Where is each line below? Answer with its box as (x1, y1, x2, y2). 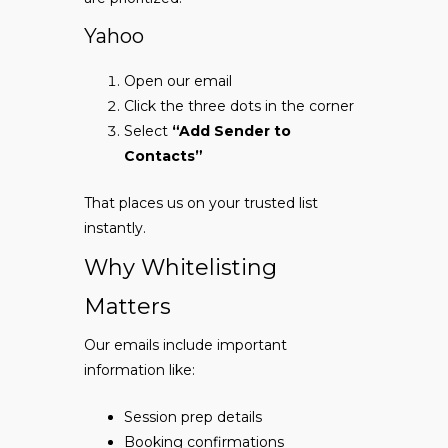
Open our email (124, 72, 232, 91)
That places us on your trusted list (84, 194, 318, 213)
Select (124, 122, 172, 141)
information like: (84, 361, 195, 380)
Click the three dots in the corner (124, 97, 354, 116)
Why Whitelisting (84, 254, 277, 282)
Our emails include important (84, 336, 287, 355)
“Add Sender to (172, 122, 291, 141)
